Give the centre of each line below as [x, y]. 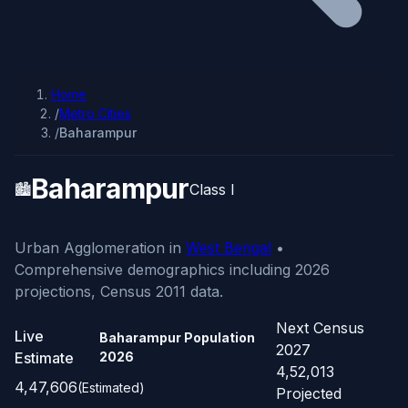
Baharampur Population [177, 337]
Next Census [321, 328]
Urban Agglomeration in [100, 248]
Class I [212, 189]
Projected [309, 394]
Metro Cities [95, 113]
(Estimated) [111, 388]
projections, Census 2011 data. [119, 292]
